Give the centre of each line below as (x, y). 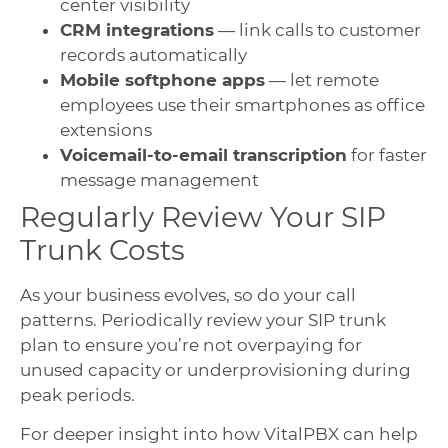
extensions (106, 129)
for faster (387, 154)
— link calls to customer (317, 29)
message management (159, 179)
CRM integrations (137, 29)
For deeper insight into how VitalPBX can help (219, 433)
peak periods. (77, 394)
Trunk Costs (102, 249)
